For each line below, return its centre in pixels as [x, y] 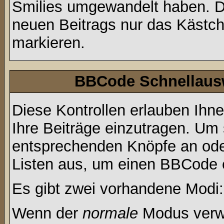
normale [110, 213]
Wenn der [47, 213]
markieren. [48, 43]
